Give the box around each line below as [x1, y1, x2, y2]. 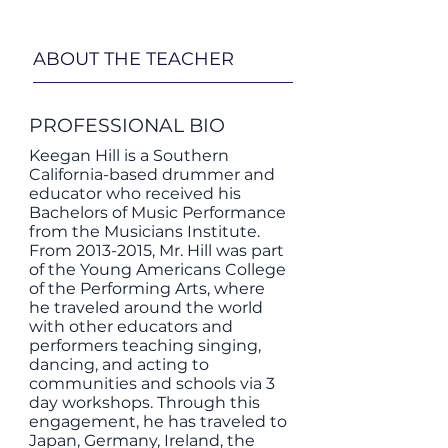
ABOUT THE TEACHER [33, 48, 234, 70]
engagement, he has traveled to [29, 412, 287, 431]
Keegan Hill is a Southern [29, 146, 229, 165]
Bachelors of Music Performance [29, 203, 286, 222]
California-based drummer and [29, 165, 275, 184]
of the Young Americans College [29, 260, 286, 279]
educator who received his [29, 184, 241, 203]
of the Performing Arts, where [29, 279, 265, 298]
